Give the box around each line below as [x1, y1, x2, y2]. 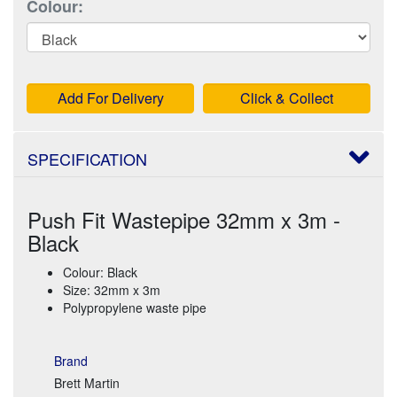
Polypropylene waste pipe [63, 298, 206, 316]
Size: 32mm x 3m [63, 280, 160, 299]
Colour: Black [63, 262, 137, 281]
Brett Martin [54, 373, 120, 392]
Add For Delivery [57, 87, 164, 108]
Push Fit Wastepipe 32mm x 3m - [27, 203, 340, 235]
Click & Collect [240, 87, 333, 108]
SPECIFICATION [27, 146, 147, 170]
